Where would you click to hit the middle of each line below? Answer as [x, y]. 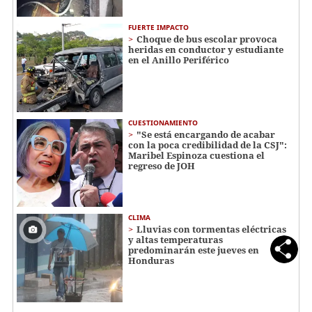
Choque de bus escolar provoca [207, 39]
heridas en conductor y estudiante [206, 49]
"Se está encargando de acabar [206, 134]
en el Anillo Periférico [179, 60]
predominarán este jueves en [194, 250]
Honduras [151, 261]
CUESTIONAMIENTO [163, 122]
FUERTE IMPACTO [158, 27]
